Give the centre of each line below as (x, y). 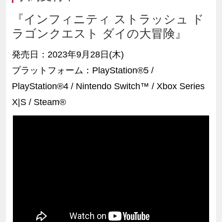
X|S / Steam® (39, 102)
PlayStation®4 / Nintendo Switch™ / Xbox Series (108, 86)
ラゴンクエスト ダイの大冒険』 (99, 33)
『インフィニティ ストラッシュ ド (108, 19)
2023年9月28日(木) (85, 54)
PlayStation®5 (121, 70)
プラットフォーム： (52, 70)
